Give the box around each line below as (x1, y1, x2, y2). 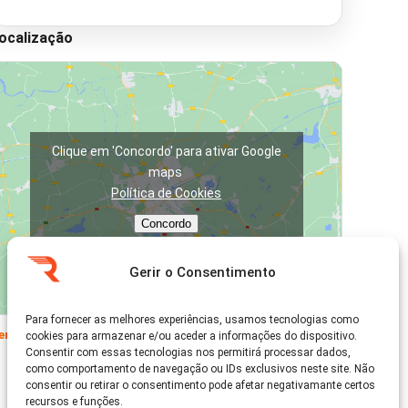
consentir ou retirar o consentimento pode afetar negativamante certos (25, 379, 375, 392)
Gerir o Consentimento (129, 263, 277, 280)
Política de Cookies (111, 186, 222, 201)
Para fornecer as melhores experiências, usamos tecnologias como (25, 313, 359, 326)
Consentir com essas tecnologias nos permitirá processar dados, (25, 346, 351, 359)
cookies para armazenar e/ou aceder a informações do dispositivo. (25, 330, 357, 342)
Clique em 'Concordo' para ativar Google (51, 144, 281, 159)
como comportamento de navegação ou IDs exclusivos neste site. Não (25, 362, 374, 375)
